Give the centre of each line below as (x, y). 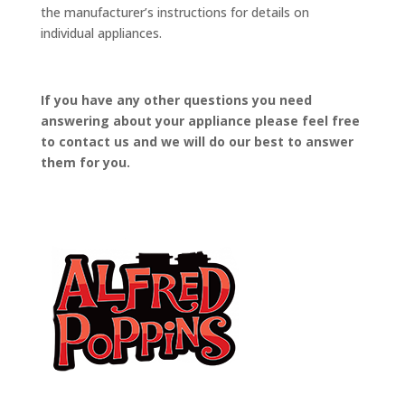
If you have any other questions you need (176, 99)
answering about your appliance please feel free (200, 120)
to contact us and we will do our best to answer (197, 141)
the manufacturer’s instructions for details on (174, 12)
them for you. (85, 162)
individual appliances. (101, 33)
